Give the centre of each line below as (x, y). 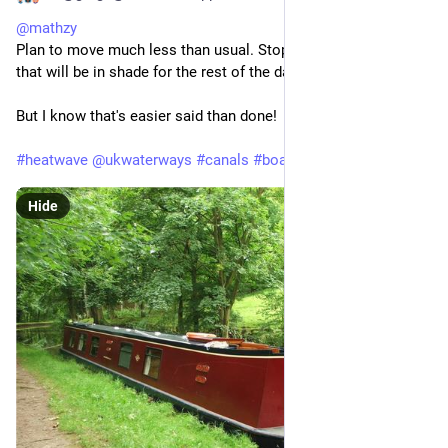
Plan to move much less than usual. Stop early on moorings (215, 49)
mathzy (53, 27)
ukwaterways (148, 159)
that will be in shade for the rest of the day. (158, 71)
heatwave (56, 159)
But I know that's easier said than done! (146, 115)
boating (287, 159)
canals (227, 159)
